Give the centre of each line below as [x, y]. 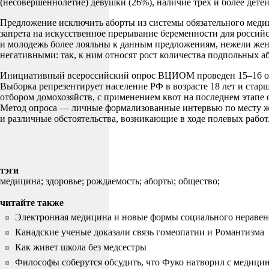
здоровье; [66, 181]
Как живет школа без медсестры [81, 247]
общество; [200, 181]
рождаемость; [115, 181]
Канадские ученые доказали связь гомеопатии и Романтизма [140, 232]
